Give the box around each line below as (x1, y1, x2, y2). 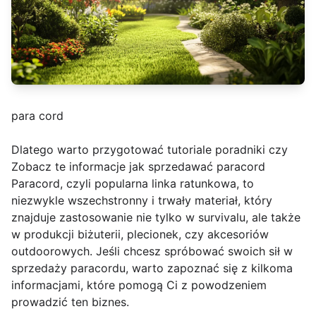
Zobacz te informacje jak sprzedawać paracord (11, 159, 265, 174)
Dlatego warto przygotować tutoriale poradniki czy (11, 142, 288, 157)
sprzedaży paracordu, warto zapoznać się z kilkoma (11, 260, 293, 275)
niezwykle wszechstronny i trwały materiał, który (11, 193, 272, 207)
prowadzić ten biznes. (11, 294, 129, 309)
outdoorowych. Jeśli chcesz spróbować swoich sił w (11, 243, 293, 258)
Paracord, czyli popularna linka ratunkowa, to (11, 176, 254, 190)
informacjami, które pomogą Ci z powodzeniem (11, 277, 267, 292)
